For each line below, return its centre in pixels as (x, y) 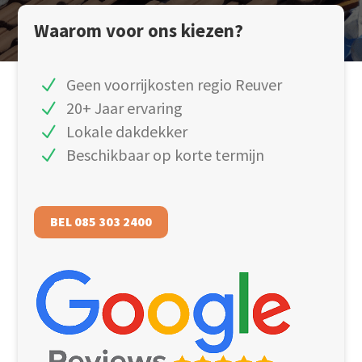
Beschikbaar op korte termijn (166, 155)
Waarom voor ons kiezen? (139, 30)
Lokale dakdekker (127, 131)
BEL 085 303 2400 (101, 221)
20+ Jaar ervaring (125, 108)
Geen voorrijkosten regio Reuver (175, 84)
